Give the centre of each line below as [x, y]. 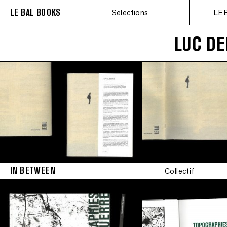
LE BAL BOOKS [35, 12]
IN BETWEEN [33, 171]
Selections [130, 12]
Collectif [180, 171]
